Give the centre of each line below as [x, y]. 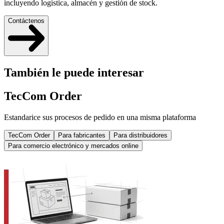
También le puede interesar [74, 73]
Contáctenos [26, 21]
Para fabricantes [82, 135]
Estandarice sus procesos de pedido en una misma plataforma [100, 117]
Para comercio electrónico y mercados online [73, 146]
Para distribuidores [140, 135]
